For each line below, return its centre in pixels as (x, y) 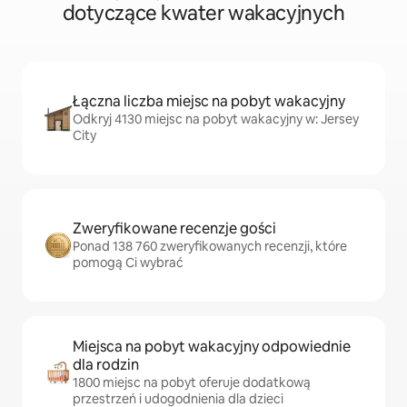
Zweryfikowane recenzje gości (174, 228)
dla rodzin (106, 365)
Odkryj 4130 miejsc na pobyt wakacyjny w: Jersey (216, 119)
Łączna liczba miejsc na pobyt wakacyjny (209, 101)
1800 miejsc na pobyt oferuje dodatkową (192, 382)
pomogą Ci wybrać (128, 263)
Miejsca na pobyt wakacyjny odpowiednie (212, 347)
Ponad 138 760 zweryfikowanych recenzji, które (210, 246)
